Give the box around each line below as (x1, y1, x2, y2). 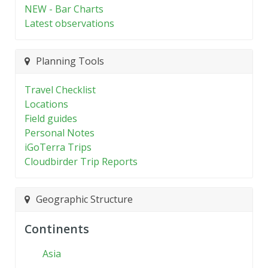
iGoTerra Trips (25, 140, 92, 154)
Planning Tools (36, 54, 104, 68)
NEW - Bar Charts (25, 2, 103, 16)
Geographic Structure (36, 193, 133, 206)
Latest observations (25, 16, 114, 30)
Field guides (25, 111, 77, 125)
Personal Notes (25, 126, 95, 139)
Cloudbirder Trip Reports (25, 154, 138, 168)
